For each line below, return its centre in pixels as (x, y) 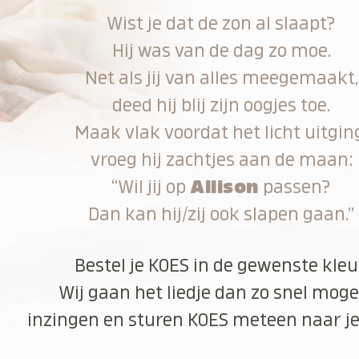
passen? (294, 187)
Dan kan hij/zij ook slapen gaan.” (222, 214)
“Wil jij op (151, 187)
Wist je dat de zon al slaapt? (222, 23)
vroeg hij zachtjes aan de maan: (221, 159)
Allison (224, 187)
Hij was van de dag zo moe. (221, 50)
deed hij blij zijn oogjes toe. (222, 105)
